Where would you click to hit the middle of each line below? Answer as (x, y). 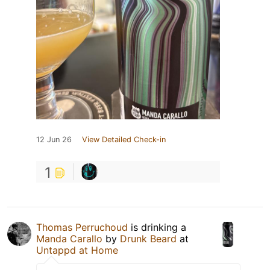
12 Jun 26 (54, 140)
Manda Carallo (69, 239)
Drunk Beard (148, 239)
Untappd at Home (77, 250)
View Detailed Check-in (124, 140)
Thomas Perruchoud (82, 228)
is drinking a (157, 228)
